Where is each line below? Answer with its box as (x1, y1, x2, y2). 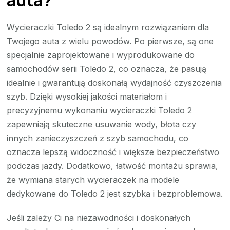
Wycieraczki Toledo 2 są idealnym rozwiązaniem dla (7, 22, 209, 33)
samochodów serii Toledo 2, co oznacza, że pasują (7, 64, 207, 74)
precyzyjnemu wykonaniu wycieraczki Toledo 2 (7, 105, 193, 116)
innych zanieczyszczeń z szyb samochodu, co (7, 133, 189, 144)
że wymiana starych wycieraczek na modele (7, 175, 180, 185)
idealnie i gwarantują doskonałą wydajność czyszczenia (7, 78, 222, 88)
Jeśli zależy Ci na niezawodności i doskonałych (7, 213, 191, 223)
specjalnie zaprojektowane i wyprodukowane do (7, 50, 195, 61)
